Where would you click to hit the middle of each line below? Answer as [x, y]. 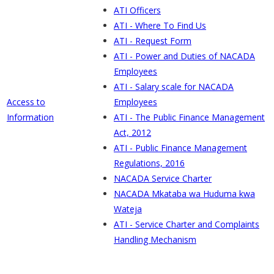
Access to [26, 102]
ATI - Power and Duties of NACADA [184, 56]
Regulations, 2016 [149, 163]
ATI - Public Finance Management [180, 147]
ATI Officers [137, 10]
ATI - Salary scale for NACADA [174, 86]
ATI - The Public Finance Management [189, 117]
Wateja [128, 209]
